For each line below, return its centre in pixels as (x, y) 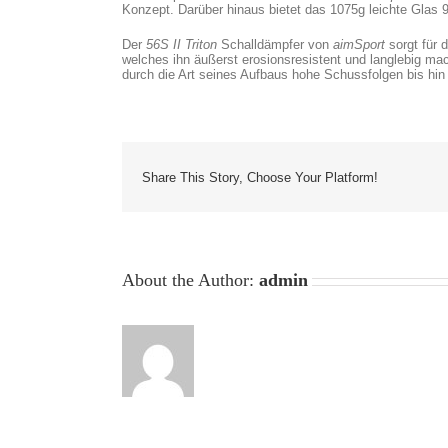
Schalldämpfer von (277, 44)
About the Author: (190, 280)
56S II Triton (183, 44)
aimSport (359, 44)
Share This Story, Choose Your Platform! (260, 177)
